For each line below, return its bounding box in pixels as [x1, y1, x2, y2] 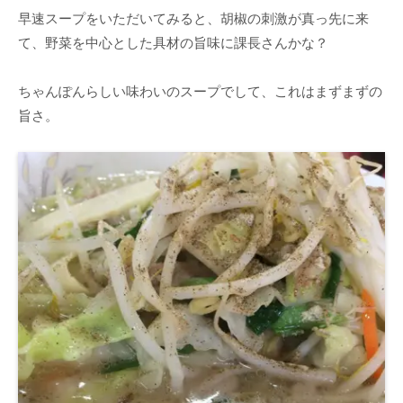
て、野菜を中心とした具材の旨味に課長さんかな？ [18, 35, 328, 51]
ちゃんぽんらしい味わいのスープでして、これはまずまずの [18, 84, 382, 100]
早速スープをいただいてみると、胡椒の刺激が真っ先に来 [18, 11, 369, 27]
